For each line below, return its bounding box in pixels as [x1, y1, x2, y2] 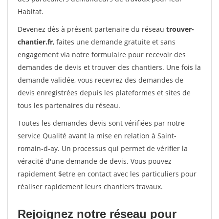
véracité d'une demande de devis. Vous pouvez [18, 156, 172, 166]
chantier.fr [18, 37, 53, 46]
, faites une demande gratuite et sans [53, 37, 175, 46]
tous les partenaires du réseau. [18, 101, 120, 110]
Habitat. [18, 7, 44, 16]
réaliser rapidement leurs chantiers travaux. [18, 182, 163, 191]
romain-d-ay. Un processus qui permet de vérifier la [18, 144, 188, 153]
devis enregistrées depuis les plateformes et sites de [18, 88, 191, 97]
